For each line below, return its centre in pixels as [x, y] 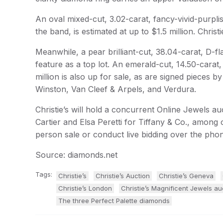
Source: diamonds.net [76, 155]
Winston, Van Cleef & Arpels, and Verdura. [116, 89]
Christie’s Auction [123, 176]
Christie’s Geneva [186, 176]
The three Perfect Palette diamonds [114, 201]
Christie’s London [85, 188]
